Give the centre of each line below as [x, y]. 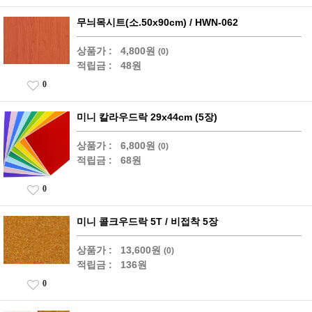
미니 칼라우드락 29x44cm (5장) [147, 117]
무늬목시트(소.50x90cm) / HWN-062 [157, 22]
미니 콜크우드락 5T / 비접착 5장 [147, 221]
